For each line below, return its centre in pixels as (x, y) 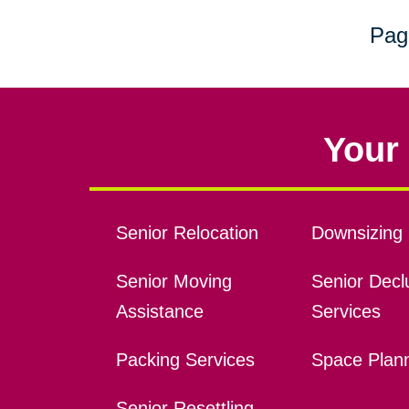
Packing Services (185, 360)
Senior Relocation (187, 233)
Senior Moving (173, 282)
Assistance (159, 312)
